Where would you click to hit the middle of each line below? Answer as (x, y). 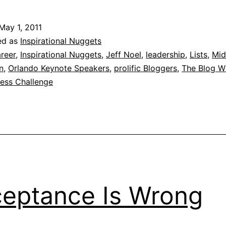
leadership (165, 54)
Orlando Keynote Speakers (59, 68)
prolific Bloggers (146, 68)
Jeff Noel (124, 54)
